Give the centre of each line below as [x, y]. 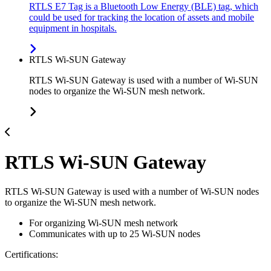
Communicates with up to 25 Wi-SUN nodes [115, 234]
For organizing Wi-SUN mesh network [103, 223]
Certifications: [31, 255]
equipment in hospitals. [73, 28]
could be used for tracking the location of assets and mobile [142, 18]
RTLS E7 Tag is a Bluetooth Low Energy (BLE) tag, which [144, 7]
